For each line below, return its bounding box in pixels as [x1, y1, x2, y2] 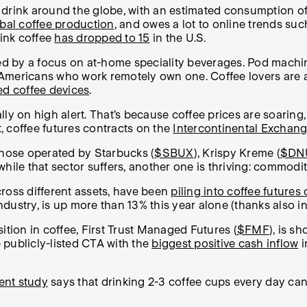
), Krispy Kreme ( [193, 147, 280, 160]
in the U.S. [149, 32, 206, 45]
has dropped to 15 [54, 32, 150, 45]
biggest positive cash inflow [151, 237, 299, 251]
